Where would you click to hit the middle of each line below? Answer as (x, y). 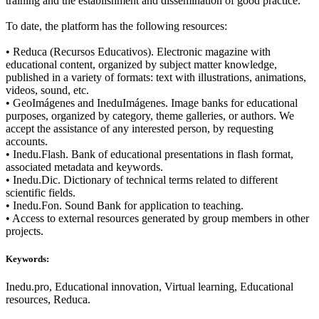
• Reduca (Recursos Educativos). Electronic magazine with (138, 51)
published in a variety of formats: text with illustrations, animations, (156, 77)
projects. (25, 231)
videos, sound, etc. (47, 90)
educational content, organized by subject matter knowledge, (141, 64)
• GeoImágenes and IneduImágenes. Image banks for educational (152, 103)
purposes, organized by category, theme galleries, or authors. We (150, 115)
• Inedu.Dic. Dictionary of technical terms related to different (142, 179)
